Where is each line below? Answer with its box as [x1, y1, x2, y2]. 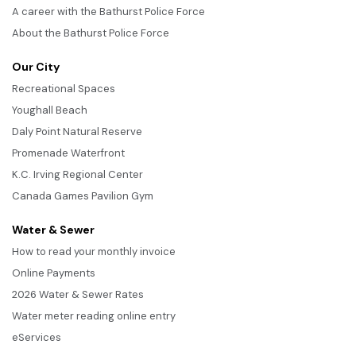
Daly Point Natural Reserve [12, 124, 142, 138]
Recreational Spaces [12, 81, 115, 95]
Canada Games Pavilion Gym [12, 188, 153, 203]
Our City [12, 59, 60, 74]
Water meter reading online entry [12, 308, 176, 323]
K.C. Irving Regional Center [12, 167, 143, 181]
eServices [12, 330, 61, 344]
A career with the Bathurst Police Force [12, 4, 205, 18]
